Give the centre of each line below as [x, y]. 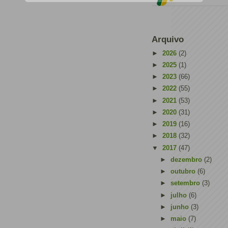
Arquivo [168, 39]
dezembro [187, 159]
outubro [184, 171]
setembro [186, 183]
